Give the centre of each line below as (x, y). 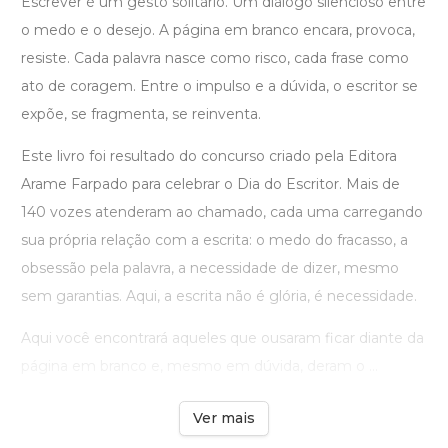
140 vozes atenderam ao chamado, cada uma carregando (222, 212)
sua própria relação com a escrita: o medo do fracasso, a (214, 240)
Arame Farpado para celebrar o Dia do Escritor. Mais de (210, 184)
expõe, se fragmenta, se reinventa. (141, 114)
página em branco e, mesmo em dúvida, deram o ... (199, 366)
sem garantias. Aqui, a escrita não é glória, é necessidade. (219, 296)
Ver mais (224, 418)
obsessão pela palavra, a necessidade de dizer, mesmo (210, 268)
